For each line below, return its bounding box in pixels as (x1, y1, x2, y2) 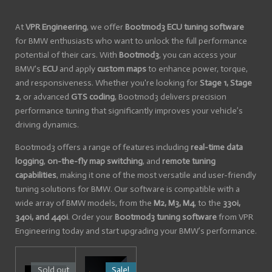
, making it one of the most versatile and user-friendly (56, 170, 256, 180)
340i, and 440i (15, 212, 68, 222)
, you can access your (159, 50, 237, 60)
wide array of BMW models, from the (15, 198, 154, 208)
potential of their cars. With (15, 50, 119, 60)
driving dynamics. (15, 120, 79, 130)
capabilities (15, 170, 56, 180)
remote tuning (162, 156, 216, 166)
